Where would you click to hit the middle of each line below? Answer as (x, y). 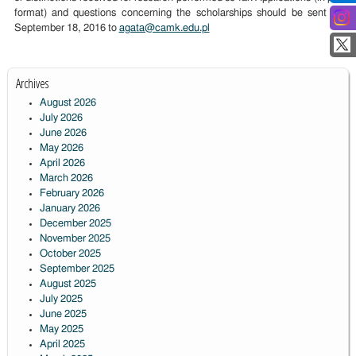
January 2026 (70, 209)
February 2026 (72, 194)
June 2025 (63, 315)
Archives (32, 84)
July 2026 (61, 118)
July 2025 (61, 300)
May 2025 (61, 330)
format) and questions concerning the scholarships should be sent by (178, 14)
